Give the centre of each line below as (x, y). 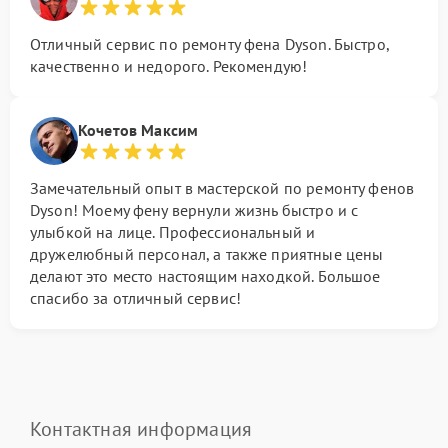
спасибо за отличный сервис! (136, 298)
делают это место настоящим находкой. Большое (205, 276)
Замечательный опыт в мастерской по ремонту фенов (222, 188)
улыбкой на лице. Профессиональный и (173, 232)
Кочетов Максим (138, 130)
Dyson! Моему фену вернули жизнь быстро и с (194, 210)
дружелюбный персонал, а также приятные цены (207, 254)
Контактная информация (141, 429)
